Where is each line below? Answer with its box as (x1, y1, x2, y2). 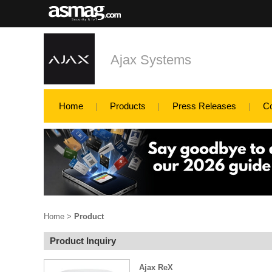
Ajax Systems (110, 52, 191, 67)
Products (110, 101, 146, 111)
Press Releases (172, 101, 236, 111)
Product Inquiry (50, 236, 116, 246)
